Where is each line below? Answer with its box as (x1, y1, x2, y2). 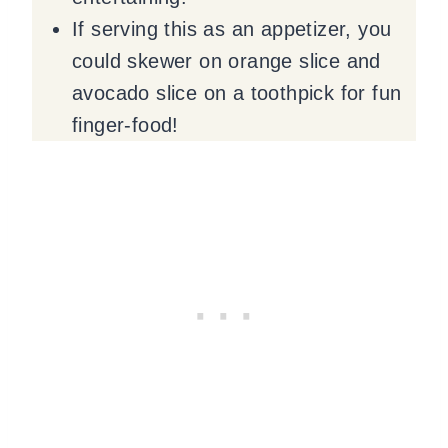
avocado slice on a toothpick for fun (72, 82, 402, 104)
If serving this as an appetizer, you (72, 18, 392, 40)
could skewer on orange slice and (72, 50, 381, 72)
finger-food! (72, 114, 179, 136)
